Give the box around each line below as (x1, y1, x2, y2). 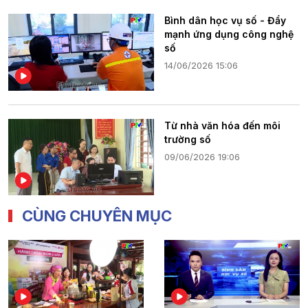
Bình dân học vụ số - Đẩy (164, 14, 286, 27)
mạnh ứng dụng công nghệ (164, 28, 294, 41)
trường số (164, 133, 211, 145)
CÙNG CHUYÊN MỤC (22, 207, 172, 225)
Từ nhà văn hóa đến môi (164, 119, 280, 131)
